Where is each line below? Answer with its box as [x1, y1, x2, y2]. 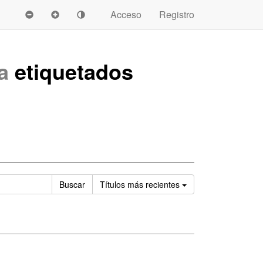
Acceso [110, 8, 141, 21]
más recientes [127, 178, 180, 190]
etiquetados [9, 56, 133, 86]
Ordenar [186, 178, 217, 190]
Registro [159, 8, 194, 21]
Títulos [100, 178, 127, 190]
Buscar [59, 178, 85, 190]
